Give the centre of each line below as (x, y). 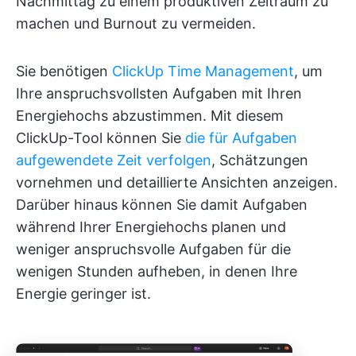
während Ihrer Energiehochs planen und (151, 227)
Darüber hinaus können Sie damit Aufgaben (162, 205)
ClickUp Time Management (203, 72)
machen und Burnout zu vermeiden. (136, 24)
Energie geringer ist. (83, 294)
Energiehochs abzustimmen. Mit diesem (150, 116)
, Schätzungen (260, 161)
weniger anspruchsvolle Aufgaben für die (153, 250)
